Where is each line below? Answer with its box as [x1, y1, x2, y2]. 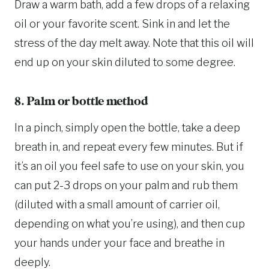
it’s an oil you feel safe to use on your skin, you [14, 160, 244, 173]
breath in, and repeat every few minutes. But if [14, 141, 243, 154]
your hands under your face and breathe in [14, 237, 225, 250]
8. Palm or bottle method [14, 95, 148, 109]
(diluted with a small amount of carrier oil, [14, 198, 220, 211]
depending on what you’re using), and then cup [14, 217, 245, 231]
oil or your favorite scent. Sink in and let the [14, 17, 230, 31]
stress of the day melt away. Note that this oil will [14, 37, 254, 50]
